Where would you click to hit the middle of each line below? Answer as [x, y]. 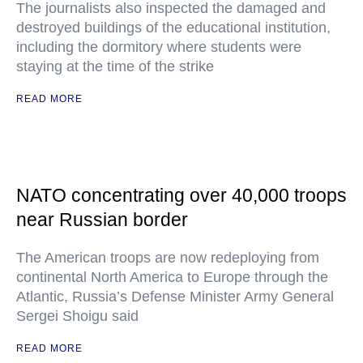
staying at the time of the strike [115, 66]
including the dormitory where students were [159, 47]
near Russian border [102, 220]
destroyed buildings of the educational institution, [173, 28]
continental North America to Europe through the [172, 277]
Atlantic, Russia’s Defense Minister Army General [175, 297]
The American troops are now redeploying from [168, 258]
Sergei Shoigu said [77, 316]
